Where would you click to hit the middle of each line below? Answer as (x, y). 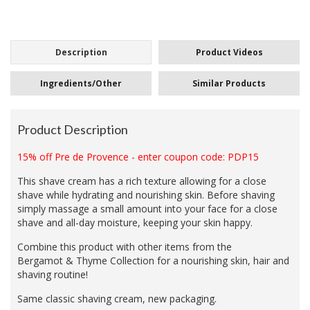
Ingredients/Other (81, 84)
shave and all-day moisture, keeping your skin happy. (135, 223)
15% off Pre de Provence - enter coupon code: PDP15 (138, 157)
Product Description (73, 130)
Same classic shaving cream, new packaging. (117, 299)
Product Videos (229, 53)
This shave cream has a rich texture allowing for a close (142, 181)
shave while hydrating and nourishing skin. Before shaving (146, 195)
